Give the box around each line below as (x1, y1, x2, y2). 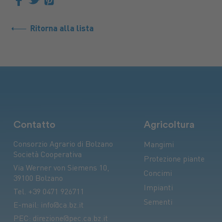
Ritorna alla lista (30, 25, 94, 33)
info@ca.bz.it (40, 202, 84, 210)
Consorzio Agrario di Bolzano (13, 141, 113, 149)
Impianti (143, 185, 173, 193)
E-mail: (13, 202, 41, 210)
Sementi (143, 199, 172, 207)
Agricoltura (143, 120, 195, 130)
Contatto (13, 120, 55, 130)
